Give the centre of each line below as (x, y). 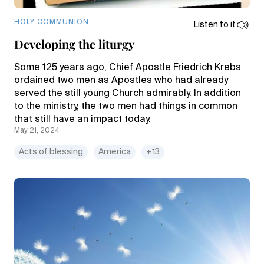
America (115, 152)
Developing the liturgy (74, 44)
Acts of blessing (51, 152)
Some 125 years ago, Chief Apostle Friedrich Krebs (128, 68)
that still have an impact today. (82, 120)
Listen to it (215, 25)
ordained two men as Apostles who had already (121, 81)
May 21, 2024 (37, 131)
